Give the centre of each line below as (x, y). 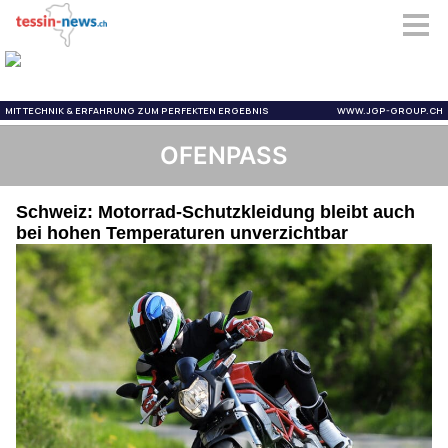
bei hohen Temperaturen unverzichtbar (182, 233)
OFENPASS (224, 155)
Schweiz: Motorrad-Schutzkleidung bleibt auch (215, 212)
